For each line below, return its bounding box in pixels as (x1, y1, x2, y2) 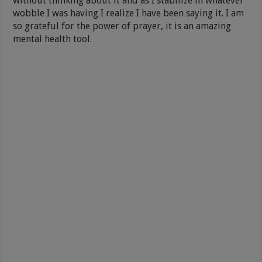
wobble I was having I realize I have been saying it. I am (13, 7, 244, 19)
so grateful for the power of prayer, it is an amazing (13, 20, 232, 32)
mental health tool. (13, 33, 92, 44)
